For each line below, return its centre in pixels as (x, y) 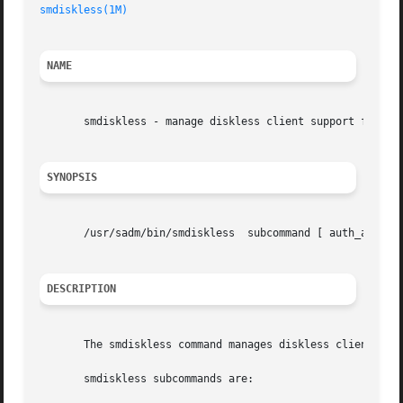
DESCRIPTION (82, 289)
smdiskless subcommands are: (147, 379)
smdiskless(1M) (84, 10)
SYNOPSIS (72, 178)
